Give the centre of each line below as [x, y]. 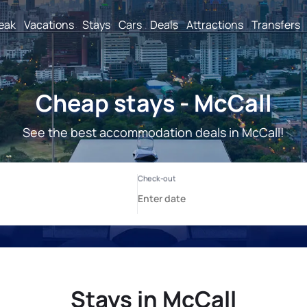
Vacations [49, 24]
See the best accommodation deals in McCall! [153, 132]
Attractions [215, 24]
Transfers [276, 24]
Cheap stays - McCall [153, 103]
